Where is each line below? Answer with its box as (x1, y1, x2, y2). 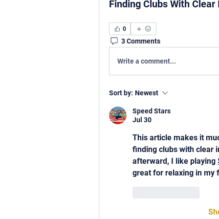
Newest (135, 89, 158, 97)
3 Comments (121, 37, 160, 45)
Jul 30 (132, 116, 152, 124)
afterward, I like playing (132, 156, 218, 166)
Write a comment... (117, 57, 176, 65)
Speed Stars (132, 107, 171, 115)
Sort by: (109, 89, 133, 97)
